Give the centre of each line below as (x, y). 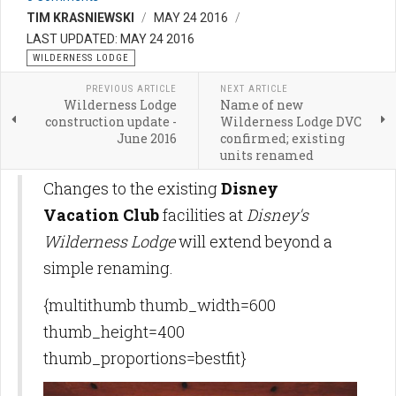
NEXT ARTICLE (254, 89)
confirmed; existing (282, 139)
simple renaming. (112, 268)
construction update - (110, 122)
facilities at (203, 215)
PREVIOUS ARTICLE (131, 89)
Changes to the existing (132, 189)
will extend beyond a (254, 242)
